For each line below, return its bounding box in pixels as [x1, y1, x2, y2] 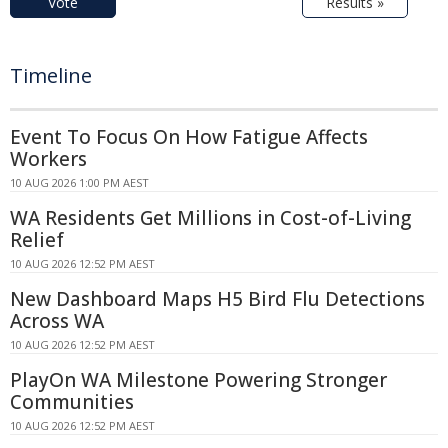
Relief [10, 227, 64, 254]
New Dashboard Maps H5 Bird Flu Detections [10, 286, 425, 313]
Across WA [10, 308, 104, 335]
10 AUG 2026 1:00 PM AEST [10, 175, 149, 191]
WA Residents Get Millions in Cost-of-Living [10, 205, 411, 232]
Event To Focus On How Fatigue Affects [10, 124, 368, 151]
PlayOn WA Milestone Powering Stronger [10, 367, 387, 394]
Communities [10, 389, 134, 416]
